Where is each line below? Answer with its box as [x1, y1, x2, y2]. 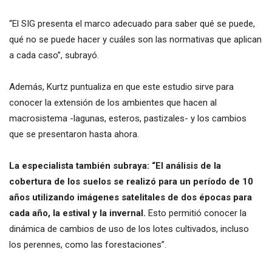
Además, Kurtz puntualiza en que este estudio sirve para [9, 81, 234, 92]
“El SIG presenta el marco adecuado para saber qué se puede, [9, 18, 255, 29]
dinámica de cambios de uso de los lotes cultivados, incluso [9, 223, 249, 234]
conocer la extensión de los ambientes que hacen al [9, 97, 217, 108]
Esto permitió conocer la [148, 207, 246, 219]
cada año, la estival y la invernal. [9, 207, 148, 219]
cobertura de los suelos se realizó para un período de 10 [9, 175, 253, 187]
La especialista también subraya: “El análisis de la [9, 160, 221, 171]
